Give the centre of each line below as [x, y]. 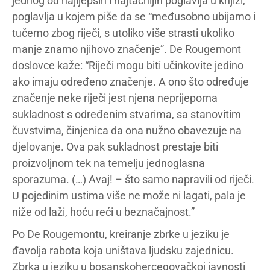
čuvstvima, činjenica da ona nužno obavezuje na [127, 130]
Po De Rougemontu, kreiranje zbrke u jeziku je [121, 234]
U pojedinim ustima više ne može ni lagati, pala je [129, 196]
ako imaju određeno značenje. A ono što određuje [130, 82]
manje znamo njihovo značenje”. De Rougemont [127, 49]
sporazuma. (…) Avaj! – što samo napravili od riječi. [133, 179]
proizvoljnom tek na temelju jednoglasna [108, 163]
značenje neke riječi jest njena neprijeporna [115, 98]
